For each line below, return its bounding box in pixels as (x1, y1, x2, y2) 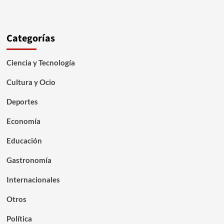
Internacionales (6, 175, 60, 184)
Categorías (6, 31, 55, 46)
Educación (6, 136, 42, 145)
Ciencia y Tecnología (6, 58, 75, 67)
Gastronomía (6, 155, 51, 165)
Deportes (6, 97, 38, 106)
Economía (6, 116, 40, 126)
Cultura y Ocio (6, 77, 55, 87)
